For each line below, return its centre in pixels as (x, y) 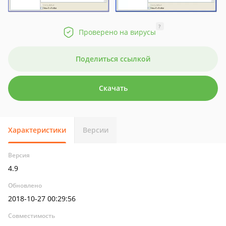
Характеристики (37, 130)
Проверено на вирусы (117, 32)
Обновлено (25, 185)
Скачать (113, 88)
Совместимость (32, 216)
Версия (19, 155)
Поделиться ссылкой (113, 59)
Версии (96, 130)
